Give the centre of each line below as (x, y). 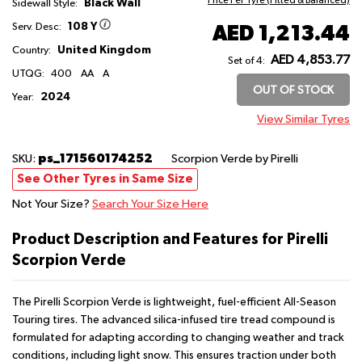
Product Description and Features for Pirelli (170, 239)
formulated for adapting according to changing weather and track (178, 337)
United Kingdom (103, 50)
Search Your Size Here (150, 204)
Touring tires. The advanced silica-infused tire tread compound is (174, 320)
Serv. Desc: (38, 27)
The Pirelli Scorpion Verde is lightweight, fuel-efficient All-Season (174, 302)
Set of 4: (246, 61)
